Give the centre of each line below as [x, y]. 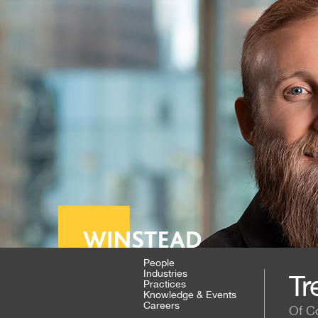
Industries [165, 273]
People [159, 263]
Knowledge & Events [190, 295]
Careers [161, 305]
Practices [165, 284]
